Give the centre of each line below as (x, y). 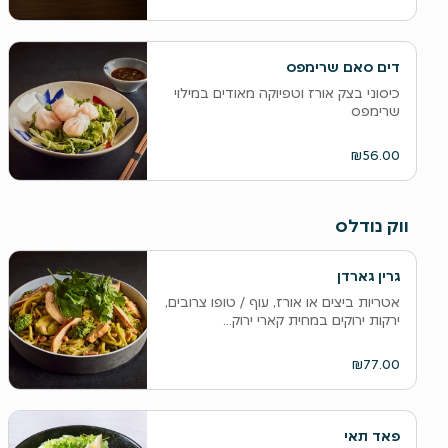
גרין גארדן (368, 276)
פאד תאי (371, 436)
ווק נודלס (371, 225)
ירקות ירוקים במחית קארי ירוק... (311, 320)
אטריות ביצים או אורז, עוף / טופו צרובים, (282, 302)
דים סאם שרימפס (342, 67)
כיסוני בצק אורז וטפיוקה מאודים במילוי (286, 93)
